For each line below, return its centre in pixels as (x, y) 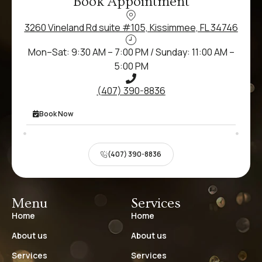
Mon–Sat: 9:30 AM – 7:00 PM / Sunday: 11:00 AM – (131, 52)
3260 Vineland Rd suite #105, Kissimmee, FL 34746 (131, 28)
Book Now (56, 114)
